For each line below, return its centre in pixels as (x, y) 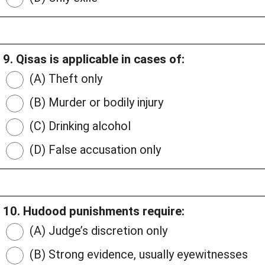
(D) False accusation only (94, 150)
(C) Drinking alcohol (79, 126)
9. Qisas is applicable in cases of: (94, 59)
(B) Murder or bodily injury (95, 103)
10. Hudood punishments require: (94, 211)
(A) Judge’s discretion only (97, 231)
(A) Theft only (64, 79)
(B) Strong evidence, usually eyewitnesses (137, 255)
